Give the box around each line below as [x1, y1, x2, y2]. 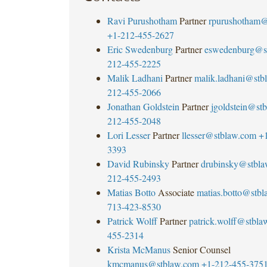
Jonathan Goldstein [107, 100, 179, 113]
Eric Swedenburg [107, 42, 173, 55]
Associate [157, 185, 194, 198]
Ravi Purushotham [107, 14, 177, 27]
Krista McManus [107, 243, 170, 256]
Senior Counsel [172, 243, 231, 256]
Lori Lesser [107, 128, 150, 141]
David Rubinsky [107, 157, 169, 170]
